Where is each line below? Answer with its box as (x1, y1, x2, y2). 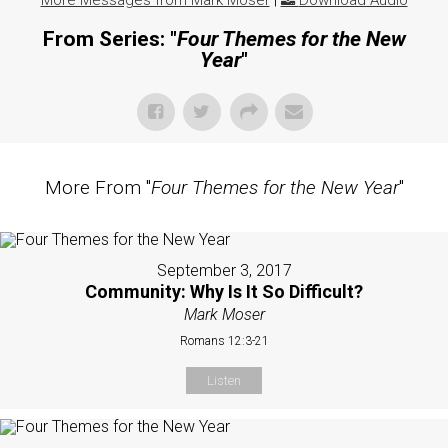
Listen (207, 373, 241, 389)
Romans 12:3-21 (179, 334, 269, 349)
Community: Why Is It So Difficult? (85, 281, 363, 303)
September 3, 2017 (156, 261, 292, 281)
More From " (44, 176, 151, 200)
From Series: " (42, 27, 177, 52)
